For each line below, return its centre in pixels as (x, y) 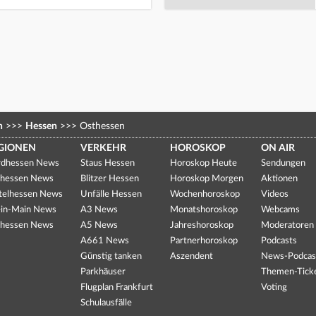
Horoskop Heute (204, 163)
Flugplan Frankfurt (116, 287)
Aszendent (192, 256)
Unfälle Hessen (111, 194)
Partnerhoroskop (204, 241)
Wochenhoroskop (205, 194)
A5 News (99, 225)
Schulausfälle (106, 303)
